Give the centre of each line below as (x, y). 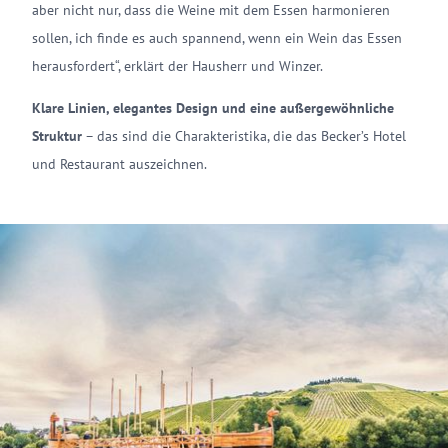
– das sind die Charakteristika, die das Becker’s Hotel (244, 136)
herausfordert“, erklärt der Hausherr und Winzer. (177, 66)
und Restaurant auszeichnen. (119, 164)
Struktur (57, 136)
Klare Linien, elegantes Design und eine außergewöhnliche (213, 108)
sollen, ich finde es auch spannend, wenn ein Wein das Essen (217, 38)
